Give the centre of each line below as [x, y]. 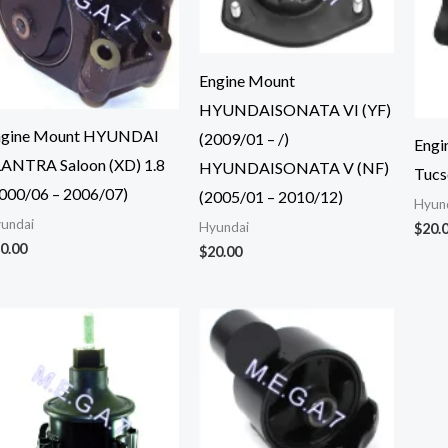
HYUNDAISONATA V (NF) [293, 168]
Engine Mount [246, 81]
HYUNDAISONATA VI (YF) [294, 110]
